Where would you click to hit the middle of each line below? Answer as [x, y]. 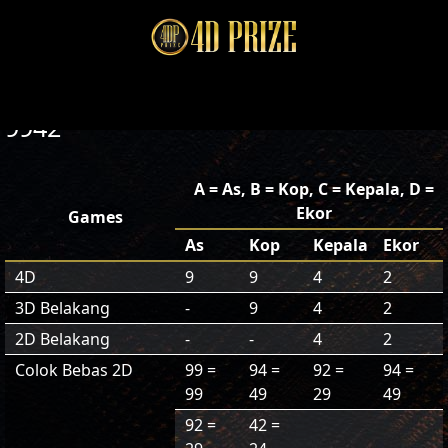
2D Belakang [62, 339]
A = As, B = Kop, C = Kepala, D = [314, 189]
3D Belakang [62, 308]
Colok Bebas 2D [74, 370]
